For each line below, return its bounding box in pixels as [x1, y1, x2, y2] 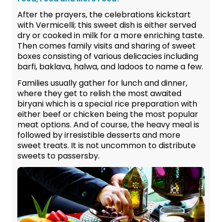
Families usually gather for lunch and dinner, [17, 77, 187, 89]
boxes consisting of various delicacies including [17, 51, 198, 62]
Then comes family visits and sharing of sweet [17, 40, 196, 52]
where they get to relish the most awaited [17, 88, 181, 100]
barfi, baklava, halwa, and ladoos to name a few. [17, 61, 203, 73]
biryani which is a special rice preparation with [17, 98, 197, 110]
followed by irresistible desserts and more [17, 129, 180, 141]
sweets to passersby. [17, 150, 100, 162]
